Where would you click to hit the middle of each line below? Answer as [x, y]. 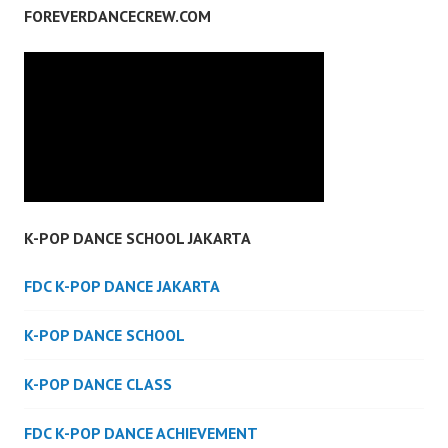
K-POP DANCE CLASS [98, 384]
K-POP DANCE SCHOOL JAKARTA [137, 238]
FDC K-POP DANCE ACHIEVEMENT [141, 433]
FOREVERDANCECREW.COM [117, 16]
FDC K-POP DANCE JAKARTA [122, 286]
